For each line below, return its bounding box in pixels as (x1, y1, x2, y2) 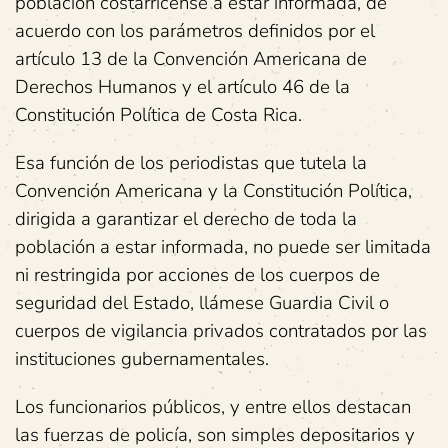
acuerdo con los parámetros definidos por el (15, 17, 375, 44)
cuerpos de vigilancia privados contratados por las (15, 317, 427, 344)
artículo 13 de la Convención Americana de (15, 45, 367, 72)
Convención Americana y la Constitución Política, (15, 177, 412, 204)
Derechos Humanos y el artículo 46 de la (15, 73, 350, 100)
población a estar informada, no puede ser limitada (15, 233, 431, 260)
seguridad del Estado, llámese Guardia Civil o (15, 289, 389, 316)
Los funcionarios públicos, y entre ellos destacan (15, 393, 411, 420)
